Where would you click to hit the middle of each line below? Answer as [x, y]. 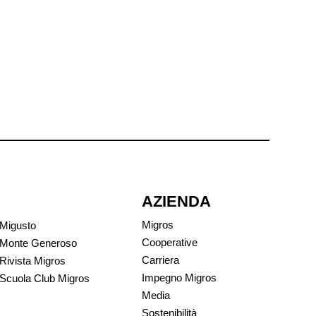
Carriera [160, 260]
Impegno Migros [179, 277]
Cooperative [170, 242]
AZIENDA [176, 201]
